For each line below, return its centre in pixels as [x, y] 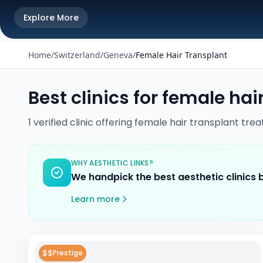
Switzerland [77, 55]
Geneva [118, 55]
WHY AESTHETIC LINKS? [112, 163]
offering [114, 122]
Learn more [95, 199]
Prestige [68, 253]
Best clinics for [95, 98]
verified [50, 122]
